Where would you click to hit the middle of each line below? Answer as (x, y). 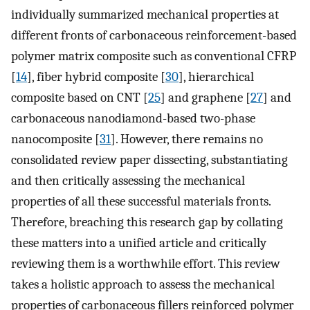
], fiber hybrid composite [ (96, 77)
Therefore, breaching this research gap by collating (147, 222)
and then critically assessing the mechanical (128, 181)
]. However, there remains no (187, 139)
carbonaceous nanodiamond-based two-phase (133, 119)
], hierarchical (216, 77)
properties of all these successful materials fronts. (141, 202)
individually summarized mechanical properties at (145, 15)
